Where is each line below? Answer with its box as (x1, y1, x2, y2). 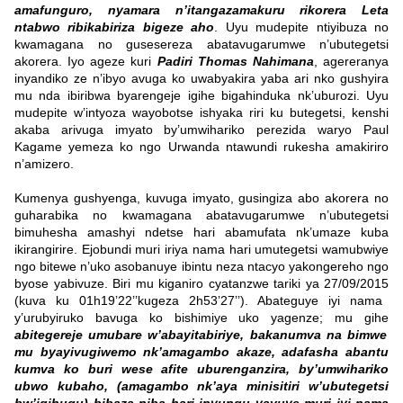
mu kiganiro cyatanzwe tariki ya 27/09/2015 (135, 276, 389, 291)
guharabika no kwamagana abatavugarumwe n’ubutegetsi (14, 208, 389, 223)
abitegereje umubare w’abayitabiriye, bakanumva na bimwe (14, 327, 387, 343)
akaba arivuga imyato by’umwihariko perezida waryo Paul (14, 122, 389, 138)
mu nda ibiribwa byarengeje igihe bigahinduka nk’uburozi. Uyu (14, 88, 389, 103)
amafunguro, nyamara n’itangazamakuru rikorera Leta (14, 3, 389, 18)
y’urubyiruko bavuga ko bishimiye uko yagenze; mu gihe (14, 310, 389, 326)
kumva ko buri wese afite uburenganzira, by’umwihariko (14, 362, 389, 377)
